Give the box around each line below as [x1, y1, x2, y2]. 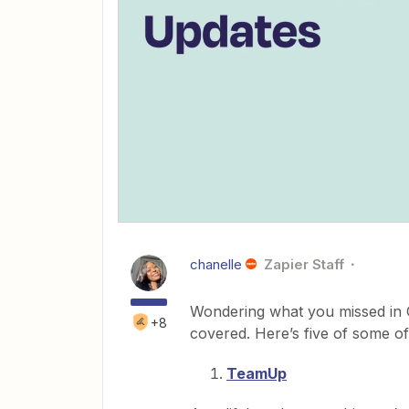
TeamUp [226, 363, 287, 383]
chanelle [190, 255, 242, 273]
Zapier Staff [263, 255, 344, 273]
